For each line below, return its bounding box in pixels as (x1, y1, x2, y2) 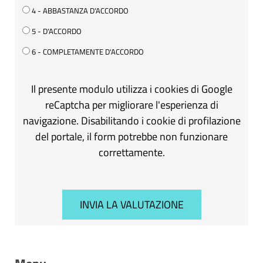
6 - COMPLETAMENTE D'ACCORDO (30, 45, 144, 58)
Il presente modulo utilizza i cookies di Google (31, 80, 232, 97)
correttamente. (98, 144, 165, 160)
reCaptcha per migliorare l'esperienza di (45, 96, 218, 113)
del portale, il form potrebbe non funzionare (35, 128, 228, 144)
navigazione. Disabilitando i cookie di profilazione (22, 112, 241, 129)
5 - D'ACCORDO (30, 25, 82, 37)
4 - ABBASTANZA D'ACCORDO (30, 4, 129, 16)
